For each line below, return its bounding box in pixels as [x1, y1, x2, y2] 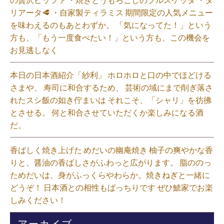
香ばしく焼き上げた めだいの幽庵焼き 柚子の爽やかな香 [10, 145, 213, 154]
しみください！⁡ [10, 195, 66, 204]
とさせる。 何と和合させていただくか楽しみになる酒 [10, 107, 203, 117]
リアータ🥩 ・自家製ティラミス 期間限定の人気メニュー [10, 7, 213, 17]
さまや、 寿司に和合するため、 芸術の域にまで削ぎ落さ [10, 82, 213, 92]
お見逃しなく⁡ [10, 45, 58, 54]
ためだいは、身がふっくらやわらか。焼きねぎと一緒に [10, 170, 210, 179]
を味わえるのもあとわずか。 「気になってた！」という [10, 20, 211, 29]
